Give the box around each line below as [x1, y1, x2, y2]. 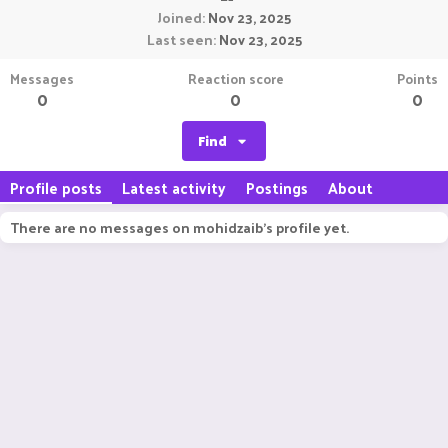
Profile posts [10, 174, 102, 201]
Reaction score [187, 66, 284, 91]
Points [397, 66, 438, 91]
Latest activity [122, 174, 226, 201]
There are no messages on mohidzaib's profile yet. [10, 215, 349, 240]
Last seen [146, 27, 213, 52]
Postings [246, 174, 308, 201]
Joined [157, 5, 202, 30]
